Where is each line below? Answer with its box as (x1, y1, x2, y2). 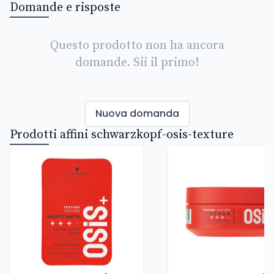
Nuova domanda (95, 106, 179, 121)
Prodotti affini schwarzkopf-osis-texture (10, 127, 234, 143)
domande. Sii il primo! (75, 55, 199, 71)
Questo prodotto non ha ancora (50, 38, 224, 54)
